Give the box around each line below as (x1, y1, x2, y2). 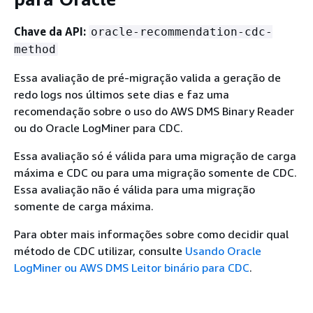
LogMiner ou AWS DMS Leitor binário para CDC (14, 261, 249, 275)
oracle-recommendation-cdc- (91, 25, 272, 38)
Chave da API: (14, 24, 86, 38)
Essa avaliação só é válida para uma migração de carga (14, 149, 296, 163)
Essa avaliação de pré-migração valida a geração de (14, 71, 281, 85)
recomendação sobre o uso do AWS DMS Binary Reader (14, 104, 294, 118)
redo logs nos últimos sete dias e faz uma (14, 87, 229, 101)
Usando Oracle (185, 244, 261, 258)
